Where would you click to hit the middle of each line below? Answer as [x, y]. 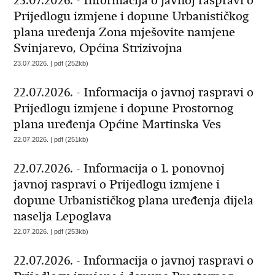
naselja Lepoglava [63, 216]
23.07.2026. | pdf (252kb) [51, 63]
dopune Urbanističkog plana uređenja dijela [134, 200]
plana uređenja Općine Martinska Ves [118, 124]
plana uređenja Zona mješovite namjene [125, 32]
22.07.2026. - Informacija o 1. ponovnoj [119, 168]
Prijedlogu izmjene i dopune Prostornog [124, 108]
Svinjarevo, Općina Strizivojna [98, 48]
